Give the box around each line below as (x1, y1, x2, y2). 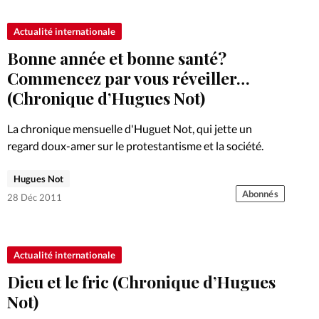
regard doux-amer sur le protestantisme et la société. (7, 139, 263, 153)
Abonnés (241, 187, 278, 199)
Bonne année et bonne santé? (7, 47, 226, 70)
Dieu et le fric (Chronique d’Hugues (7, 270, 276, 293)
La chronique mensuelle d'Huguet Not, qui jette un (7, 122, 252, 136)
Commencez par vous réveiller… (7, 67, 250, 90)
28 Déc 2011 (7, 191, 62, 203)
